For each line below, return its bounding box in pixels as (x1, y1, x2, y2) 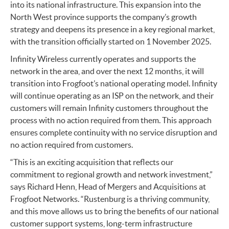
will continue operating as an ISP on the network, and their (10, 91, 214, 101)
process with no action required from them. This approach (10, 116, 212, 125)
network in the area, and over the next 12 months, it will (10, 66, 204, 76)
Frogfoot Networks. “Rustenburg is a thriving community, (10, 194, 210, 204)
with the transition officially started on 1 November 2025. (10, 37, 211, 47)
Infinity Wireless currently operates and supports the (10, 54, 196, 64)
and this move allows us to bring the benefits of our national (10, 207, 219, 216)
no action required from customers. (10, 140, 133, 150)
